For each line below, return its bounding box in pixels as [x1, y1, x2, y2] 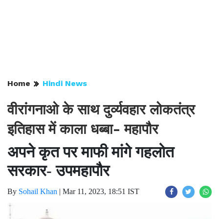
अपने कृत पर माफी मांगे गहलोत [7, 143, 174, 161]
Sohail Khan [19, 187, 57, 196]
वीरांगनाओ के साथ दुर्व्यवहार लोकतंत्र [7, 101, 195, 118]
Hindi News [43, 79, 87, 88]
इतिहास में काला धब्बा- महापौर [7, 121, 158, 137]
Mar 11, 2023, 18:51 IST [63, 187, 139, 196]
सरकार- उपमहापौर [7, 162, 109, 179]
